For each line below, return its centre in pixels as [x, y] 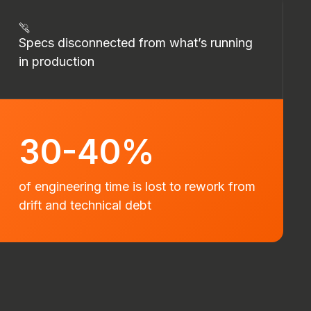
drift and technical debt [85, 205]
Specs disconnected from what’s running [136, 43]
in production [57, 61]
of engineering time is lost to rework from [137, 186]
